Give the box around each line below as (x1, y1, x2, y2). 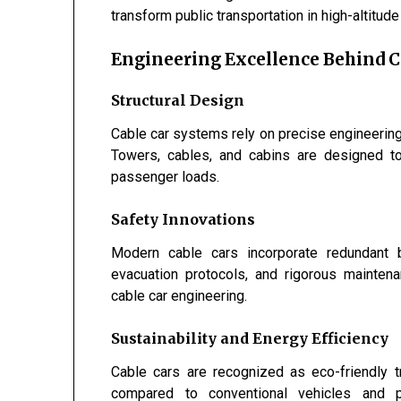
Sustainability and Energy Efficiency (111, 328, 389, 347)
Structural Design (111, 90, 245, 109)
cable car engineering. (111, 286, 248, 304)
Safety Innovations (111, 209, 256, 228)
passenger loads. (111, 167, 220, 185)
